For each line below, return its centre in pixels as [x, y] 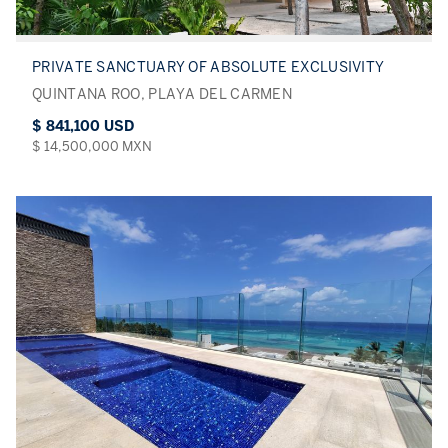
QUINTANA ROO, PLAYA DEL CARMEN [162, 95]
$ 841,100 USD [83, 127]
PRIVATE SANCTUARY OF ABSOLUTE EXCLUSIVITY [208, 68]
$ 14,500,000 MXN [92, 147]
